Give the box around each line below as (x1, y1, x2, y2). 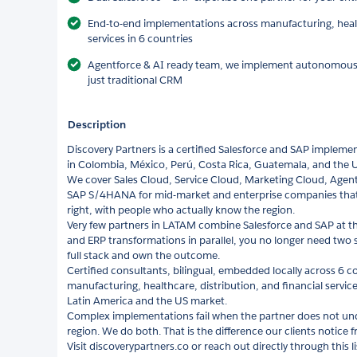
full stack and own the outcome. (67, 249, 220, 262)
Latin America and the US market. (67, 294, 227, 308)
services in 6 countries (88, 32, 193, 45)
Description (68, 118, 126, 131)
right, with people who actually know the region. (67, 203, 295, 217)
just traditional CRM (88, 73, 182, 87)
